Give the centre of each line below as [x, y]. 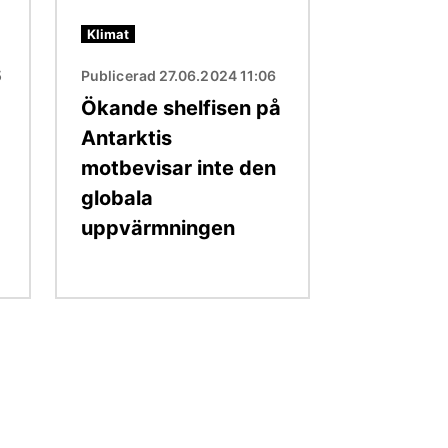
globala [117, 197]
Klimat [108, 33]
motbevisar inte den [178, 167]
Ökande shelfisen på [181, 107]
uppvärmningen [158, 227]
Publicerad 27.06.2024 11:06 [179, 75]
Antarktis [126, 137]
